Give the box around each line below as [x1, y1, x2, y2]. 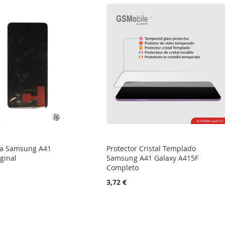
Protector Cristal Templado [106, 144, 196, 154]
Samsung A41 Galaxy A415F [106, 153, 199, 163]
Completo [106, 163, 139, 173]
